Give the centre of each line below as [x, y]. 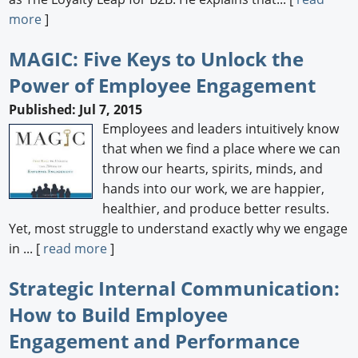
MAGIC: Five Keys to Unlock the [157, 59]
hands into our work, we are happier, [214, 188]
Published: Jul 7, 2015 [76, 109]
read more [76, 248]
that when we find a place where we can [222, 148]
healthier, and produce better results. [216, 208]
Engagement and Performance [155, 340]
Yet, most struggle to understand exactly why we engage [179, 228]
